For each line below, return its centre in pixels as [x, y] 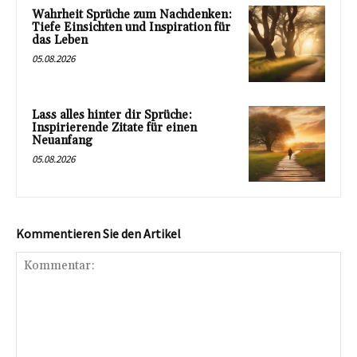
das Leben [60, 40]
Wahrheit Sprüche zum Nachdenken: [132, 14]
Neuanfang [62, 140]
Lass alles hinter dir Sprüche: [112, 115]
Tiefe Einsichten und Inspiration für [131, 27]
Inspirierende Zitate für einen [114, 127]
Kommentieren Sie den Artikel [98, 234]
